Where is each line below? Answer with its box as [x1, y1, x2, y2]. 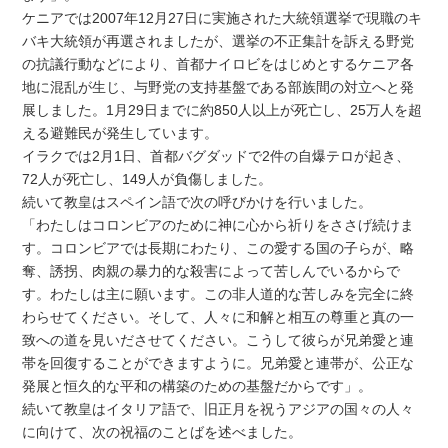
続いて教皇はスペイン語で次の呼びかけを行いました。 [22, 193, 373, 210]
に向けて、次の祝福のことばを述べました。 [22, 423, 303, 440]
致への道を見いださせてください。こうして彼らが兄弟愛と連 [22, 331, 415, 348]
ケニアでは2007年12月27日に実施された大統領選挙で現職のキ [22, 9, 423, 26]
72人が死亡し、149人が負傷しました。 [22, 170, 273, 187]
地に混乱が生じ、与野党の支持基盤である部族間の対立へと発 [22, 78, 415, 95]
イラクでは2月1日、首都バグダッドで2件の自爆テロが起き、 [22, 147, 411, 164]
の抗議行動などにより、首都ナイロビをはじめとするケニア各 [22, 55, 415, 72]
